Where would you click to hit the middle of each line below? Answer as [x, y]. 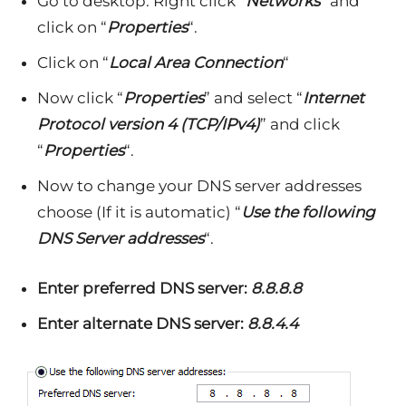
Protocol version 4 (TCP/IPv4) [149, 124]
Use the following [308, 212]
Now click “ [80, 98]
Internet [333, 98]
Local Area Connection [196, 63]
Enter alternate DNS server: [142, 324]
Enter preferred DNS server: [144, 288]
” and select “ [253, 98]
